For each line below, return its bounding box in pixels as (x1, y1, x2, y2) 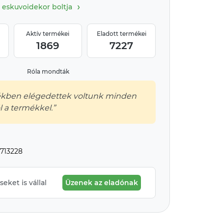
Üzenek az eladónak (65, 178, 138, 187)
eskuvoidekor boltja (2, 2, 72, 11)
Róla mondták (27, 68, 69, 75)
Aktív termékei (26, 30, 70, 37)
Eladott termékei (96, 30, 146, 37)
